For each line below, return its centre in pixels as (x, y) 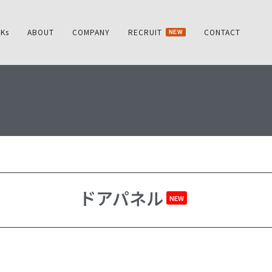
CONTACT (223, 32)
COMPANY (91, 32)
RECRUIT (145, 32)
